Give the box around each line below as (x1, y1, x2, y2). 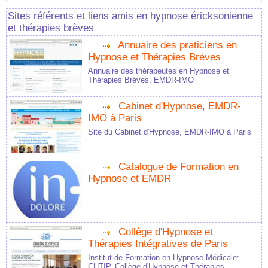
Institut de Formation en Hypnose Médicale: (88, 253, 239, 263)
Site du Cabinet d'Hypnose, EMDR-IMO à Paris (88, 127, 251, 136)
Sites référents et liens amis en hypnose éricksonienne (8, 10, 253, 22)
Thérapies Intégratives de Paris (88, 238, 228, 250)
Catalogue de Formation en (118, 161, 239, 173)
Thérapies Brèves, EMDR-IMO (88, 75, 194, 85)
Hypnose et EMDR (88, 173, 171, 185)
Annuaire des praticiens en (118, 39, 237, 51)
